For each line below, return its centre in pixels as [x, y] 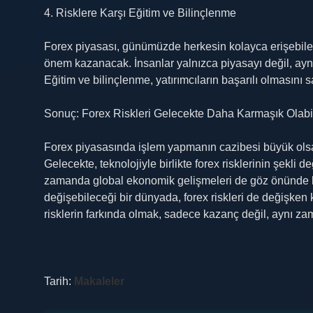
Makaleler [99, 281]
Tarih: [59, 281]
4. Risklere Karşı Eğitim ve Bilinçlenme [140, 13]
